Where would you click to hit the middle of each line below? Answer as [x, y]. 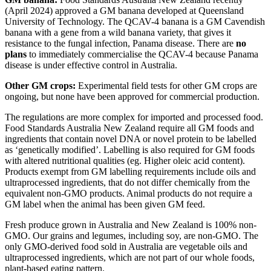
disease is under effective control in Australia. [91, 65]
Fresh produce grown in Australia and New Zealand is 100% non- [131, 224]
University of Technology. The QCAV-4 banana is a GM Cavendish [135, 21]
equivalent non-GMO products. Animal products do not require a [129, 193]
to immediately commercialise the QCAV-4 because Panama [142, 54]
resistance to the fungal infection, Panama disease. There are [120, 43]
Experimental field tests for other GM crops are [168, 85]
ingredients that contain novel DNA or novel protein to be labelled [131, 139]
